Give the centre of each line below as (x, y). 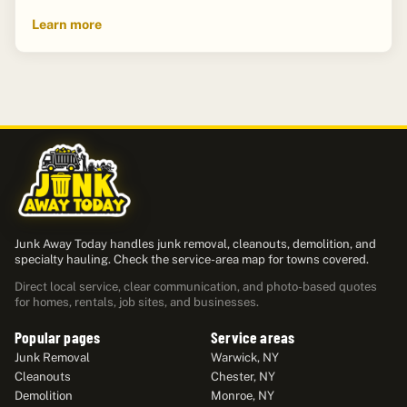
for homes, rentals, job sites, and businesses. (137, 303)
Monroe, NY (243, 396)
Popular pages (58, 337)
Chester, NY (243, 377)
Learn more (66, 24)
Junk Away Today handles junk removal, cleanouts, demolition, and (195, 244)
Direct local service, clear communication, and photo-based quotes (196, 287)
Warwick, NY (245, 358)
